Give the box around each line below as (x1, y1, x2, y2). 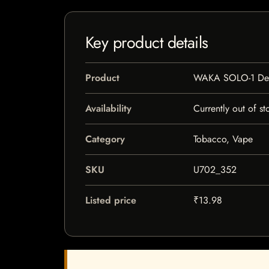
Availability (85, 101, 131, 115)
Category (85, 132, 125, 146)
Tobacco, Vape (193, 132, 253, 146)
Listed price (85, 193, 136, 207)
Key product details (85, 31, 208, 54)
